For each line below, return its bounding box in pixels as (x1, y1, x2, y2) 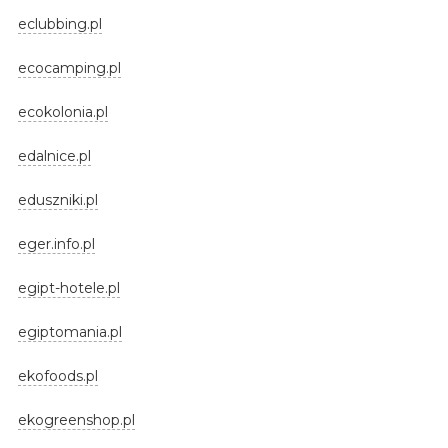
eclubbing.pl (17, 14, 102, 33)
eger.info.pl (17, 234, 95, 253)
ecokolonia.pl (17, 102, 108, 121)
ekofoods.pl (17, 366, 98, 385)
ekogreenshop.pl (17, 410, 135, 429)
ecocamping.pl (17, 58, 121, 77)
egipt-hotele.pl (17, 278, 120, 297)
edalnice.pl (17, 146, 91, 165)
